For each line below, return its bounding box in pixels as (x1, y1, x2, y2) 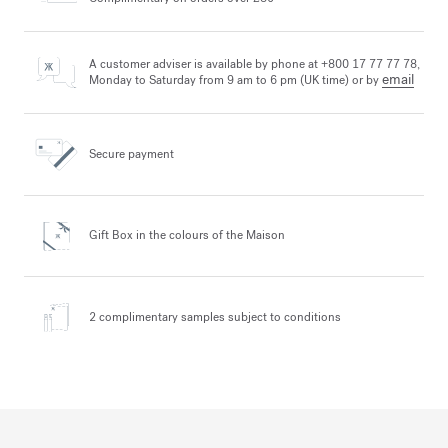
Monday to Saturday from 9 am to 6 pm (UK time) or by (89, 72, 382, 89)
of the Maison (209, 227, 285, 244)
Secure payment (89, 145, 174, 162)
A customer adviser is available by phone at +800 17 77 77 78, (89, 56, 420, 73)
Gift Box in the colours (89, 227, 209, 244)
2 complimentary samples (89, 308, 225, 325)
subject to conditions (225, 308, 341, 325)
